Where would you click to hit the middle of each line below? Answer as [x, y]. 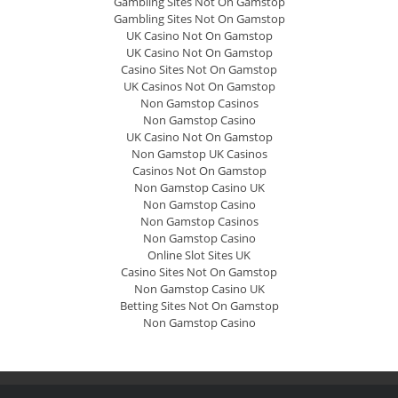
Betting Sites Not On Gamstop [199, 306]
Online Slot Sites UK [199, 255]
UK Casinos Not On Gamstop [199, 87]
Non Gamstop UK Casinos [199, 154]
